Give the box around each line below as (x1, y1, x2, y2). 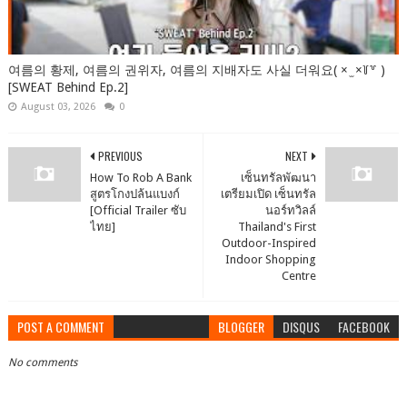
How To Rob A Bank (89, 170, 192, 184)
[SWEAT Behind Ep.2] (7, 79, 128, 94)
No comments (7, 355, 77, 369)
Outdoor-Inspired (222, 235, 317, 250)
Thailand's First (238, 219, 317, 233)
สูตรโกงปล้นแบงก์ (89, 186, 180, 201)
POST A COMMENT (16, 316, 104, 336)
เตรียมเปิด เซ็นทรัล (221, 186, 317, 201)
